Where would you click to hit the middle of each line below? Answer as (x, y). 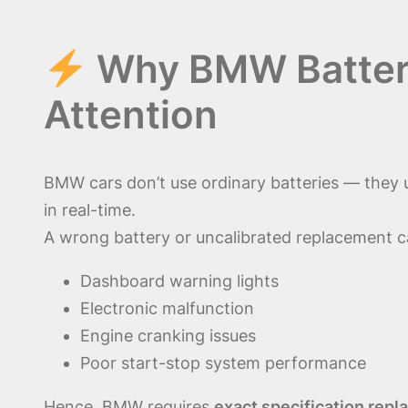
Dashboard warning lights (179, 281)
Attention (131, 115)
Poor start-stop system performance (223, 363)
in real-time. (90, 210)
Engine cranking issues (168, 336)
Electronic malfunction (167, 309)
